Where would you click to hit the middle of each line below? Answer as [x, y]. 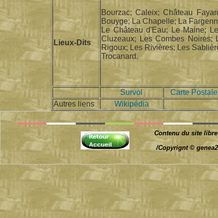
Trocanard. [120, 56]
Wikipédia [131, 104]
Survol [131, 92]
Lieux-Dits [72, 43]
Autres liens [74, 104]
